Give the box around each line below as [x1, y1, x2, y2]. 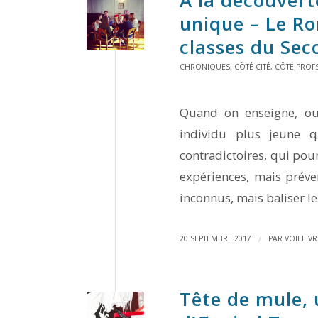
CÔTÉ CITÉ [234, 61, 270, 72]
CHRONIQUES [180, 61, 230, 72]
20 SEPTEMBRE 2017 [180, 234, 251, 244]
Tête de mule [180, 286, 302, 312]
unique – [180, 10, 265, 36]
